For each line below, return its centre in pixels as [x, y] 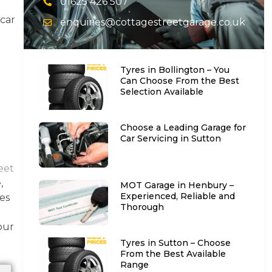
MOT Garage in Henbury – [177, 185]
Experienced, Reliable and [178, 196]
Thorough [142, 207]
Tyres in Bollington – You [175, 70]
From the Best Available [173, 254]
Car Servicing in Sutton [171, 138]
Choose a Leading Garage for [183, 127]
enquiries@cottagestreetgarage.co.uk [152, 22]
